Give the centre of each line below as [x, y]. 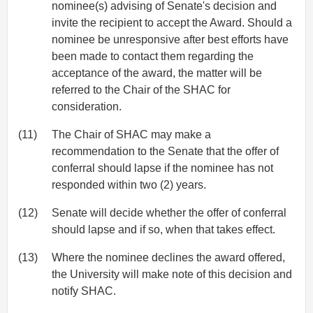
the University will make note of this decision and [172, 275]
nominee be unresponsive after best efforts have [170, 40]
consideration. [87, 107]
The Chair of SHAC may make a [131, 135]
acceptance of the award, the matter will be [157, 73]
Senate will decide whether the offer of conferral [169, 213]
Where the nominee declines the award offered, [168, 258]
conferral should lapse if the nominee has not [162, 168]
